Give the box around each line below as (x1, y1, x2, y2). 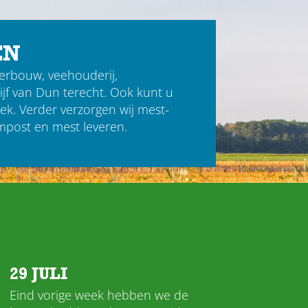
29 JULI (9, 263, 67, 284)
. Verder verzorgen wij (12, 100, 137, 118)
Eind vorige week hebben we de (9, 287, 188, 303)
